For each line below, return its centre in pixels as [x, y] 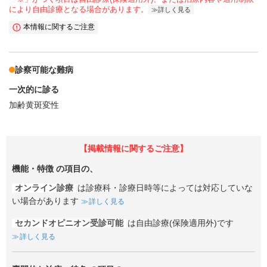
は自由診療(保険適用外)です [181, 223]
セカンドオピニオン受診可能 [69, 223]
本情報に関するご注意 [59, 27]
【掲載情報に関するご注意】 [133, 149]
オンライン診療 [44, 188]
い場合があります [45, 201]
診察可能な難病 [44, 69]
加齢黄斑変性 [34, 105]
